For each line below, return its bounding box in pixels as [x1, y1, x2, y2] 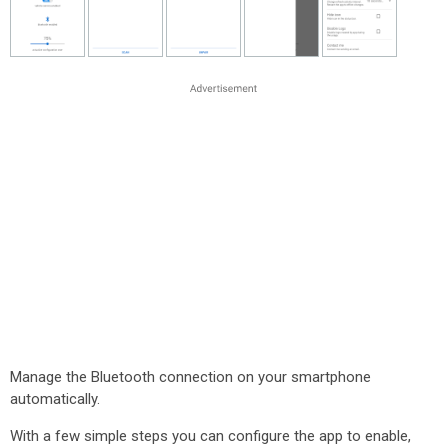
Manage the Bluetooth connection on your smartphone [10, 368, 371, 386]
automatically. [10, 390, 100, 408]
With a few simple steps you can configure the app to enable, [10, 427, 411, 445]
